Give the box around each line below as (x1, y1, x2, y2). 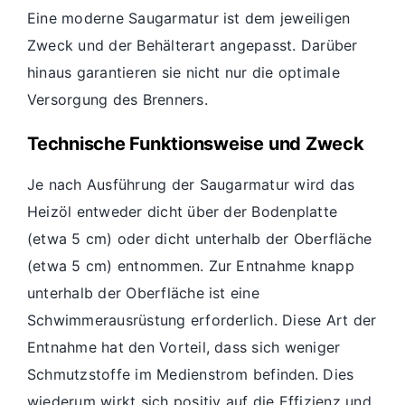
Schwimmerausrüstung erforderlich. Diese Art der (27, 311, 377, 330)
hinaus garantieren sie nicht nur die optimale (27, 63, 340, 82)
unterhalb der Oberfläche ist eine (27, 284, 259, 303)
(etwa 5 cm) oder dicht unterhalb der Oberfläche (27, 230, 372, 249)
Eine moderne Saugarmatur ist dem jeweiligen (27, 9, 351, 28)
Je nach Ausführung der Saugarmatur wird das (27, 175, 355, 194)
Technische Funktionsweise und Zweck (27, 133, 364, 155)
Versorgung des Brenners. (27, 90, 208, 109)
